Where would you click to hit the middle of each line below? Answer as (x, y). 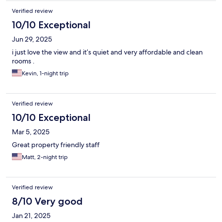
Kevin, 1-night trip (45, 74)
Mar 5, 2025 (31, 132)
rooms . (23, 61)
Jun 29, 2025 (32, 39)
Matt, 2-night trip (45, 157)
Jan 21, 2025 (31, 216)
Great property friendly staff (56, 145)
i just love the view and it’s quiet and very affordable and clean (107, 52)
